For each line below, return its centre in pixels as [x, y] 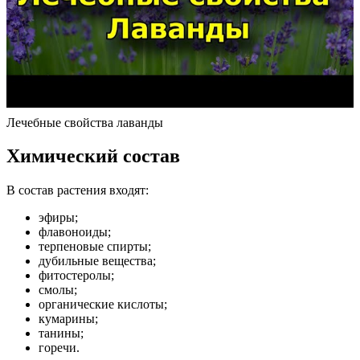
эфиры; [58, 218]
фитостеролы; [76, 276]
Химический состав [93, 156]
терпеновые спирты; [95, 247]
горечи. [59, 348]
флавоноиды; [75, 232]
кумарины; [68, 319]
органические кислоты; [103, 305]
